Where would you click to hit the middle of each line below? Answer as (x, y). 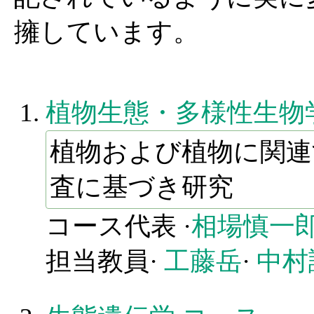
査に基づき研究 (142, 187)
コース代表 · (118, 226)
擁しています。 (107, 32)
